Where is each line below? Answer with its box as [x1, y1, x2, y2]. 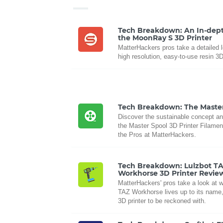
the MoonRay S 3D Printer [118, 33, 212, 42]
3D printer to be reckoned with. [118, 197, 206, 205]
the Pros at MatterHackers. [118, 130, 196, 138]
